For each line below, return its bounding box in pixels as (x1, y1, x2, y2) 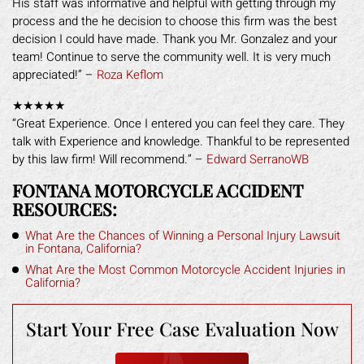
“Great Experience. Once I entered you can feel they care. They (12, 115, 344, 132)
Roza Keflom (97, 66, 163, 84)
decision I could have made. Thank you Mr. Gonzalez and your (12, 30, 337, 48)
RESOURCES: (12, 197, 117, 220)
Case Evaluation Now (154, 316, 339, 341)
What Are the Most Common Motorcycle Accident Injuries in (25, 261, 345, 279)
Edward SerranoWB (206, 150, 309, 168)
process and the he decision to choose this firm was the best (12, 12, 337, 30)
